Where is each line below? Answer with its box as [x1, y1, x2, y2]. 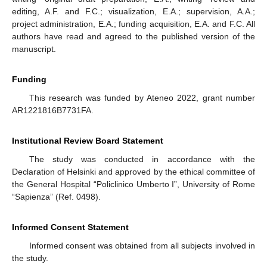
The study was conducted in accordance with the [29, 154, 255, 164]
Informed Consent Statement [12, 222, 129, 232]
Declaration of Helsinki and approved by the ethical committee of [12, 166, 255, 176]
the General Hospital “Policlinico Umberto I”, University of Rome [12, 179, 255, 189]
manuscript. [12, 44, 56, 54]
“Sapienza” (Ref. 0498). [12, 191, 101, 201]
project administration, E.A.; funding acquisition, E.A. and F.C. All [12, 18, 255, 29]
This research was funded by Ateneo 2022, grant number [29, 92, 255, 103]
